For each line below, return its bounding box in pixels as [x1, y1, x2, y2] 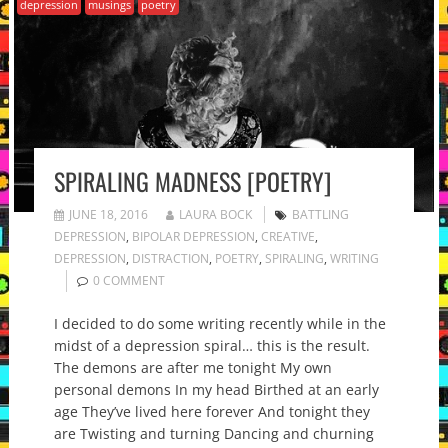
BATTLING [291, 205, 349, 223]
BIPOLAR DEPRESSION [131, 227, 255, 245]
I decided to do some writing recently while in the [53, 313, 386, 333]
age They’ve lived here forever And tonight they [53, 401, 370, 421]
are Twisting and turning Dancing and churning [53, 423, 374, 443]
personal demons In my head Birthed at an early [53, 379, 379, 399]
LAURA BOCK [178, 205, 252, 223]
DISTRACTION [131, 249, 209, 267]
